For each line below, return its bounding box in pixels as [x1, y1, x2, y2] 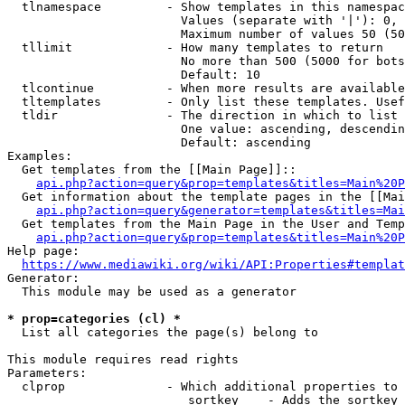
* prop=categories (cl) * [7, 312, 181, 325]
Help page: [7, 244, 80, 258]
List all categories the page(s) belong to [7, 325, 318, 339]
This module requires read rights [7, 353, 239, 366]
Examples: [7, 149, 72, 163]
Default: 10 [7, 68, 260, 81]
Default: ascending [7, 136, 311, 149]
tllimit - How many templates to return [7, 41, 383, 54]
